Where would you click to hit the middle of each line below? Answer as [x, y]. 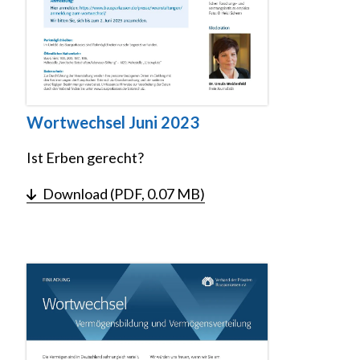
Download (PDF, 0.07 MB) [124, 194]
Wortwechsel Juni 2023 [113, 123]
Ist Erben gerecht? [85, 158]
